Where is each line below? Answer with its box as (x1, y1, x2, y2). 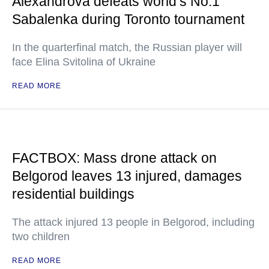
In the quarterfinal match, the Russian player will (12, 41, 242, 53)
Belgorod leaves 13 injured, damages (12, 168, 242, 184)
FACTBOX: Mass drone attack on (12, 150, 217, 166)
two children (12, 231, 70, 243)
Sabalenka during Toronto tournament (12, 11, 244, 27)
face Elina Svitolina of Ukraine (12, 56, 156, 68)
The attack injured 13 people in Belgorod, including (12, 216, 255, 228)
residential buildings (12, 186, 134, 202)
